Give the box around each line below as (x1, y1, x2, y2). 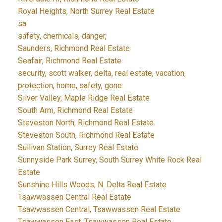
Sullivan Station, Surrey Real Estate (17, 142, 138, 152)
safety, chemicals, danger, (17, 31, 107, 41)
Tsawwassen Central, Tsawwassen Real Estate (17, 204, 180, 214)
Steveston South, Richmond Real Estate (17, 130, 155, 140)
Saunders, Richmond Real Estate (17, 43, 130, 53)
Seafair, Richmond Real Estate (17, 55, 121, 65)
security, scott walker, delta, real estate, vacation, (17, 68, 186, 78)
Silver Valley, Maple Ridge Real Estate (17, 93, 150, 103)
